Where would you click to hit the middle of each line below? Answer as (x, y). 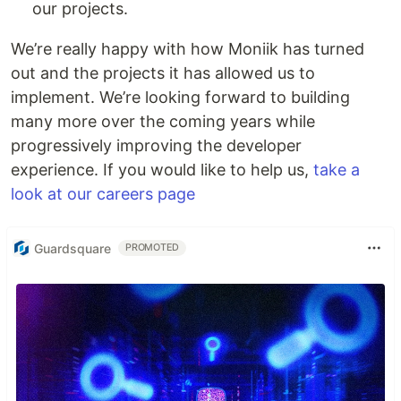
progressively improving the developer (156, 146)
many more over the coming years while (163, 122)
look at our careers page (103, 194)
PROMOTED (153, 248)
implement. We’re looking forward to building (180, 98)
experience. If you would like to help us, (162, 170)
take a (337, 170)
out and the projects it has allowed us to (163, 73)
